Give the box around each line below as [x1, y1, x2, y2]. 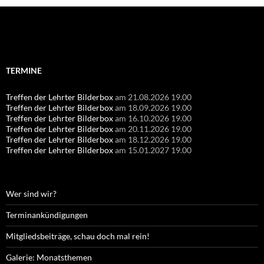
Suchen [5, 34, 32, 45]
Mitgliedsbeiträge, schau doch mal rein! [6, 230, 150, 241]
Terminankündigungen [6, 209, 88, 220]
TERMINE [6, 65, 42, 75]
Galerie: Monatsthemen [6, 252, 92, 262]
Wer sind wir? [6, 188, 57, 199]
